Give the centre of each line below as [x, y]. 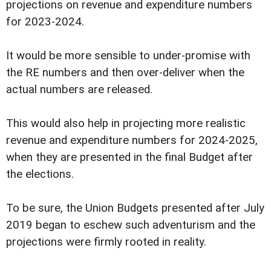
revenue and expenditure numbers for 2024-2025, [132, 140]
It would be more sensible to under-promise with [128, 55]
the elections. [40, 174]
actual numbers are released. [79, 89]
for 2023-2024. [45, 21]
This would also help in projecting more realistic [126, 123]
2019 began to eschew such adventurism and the [131, 225]
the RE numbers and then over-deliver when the [125, 72]
